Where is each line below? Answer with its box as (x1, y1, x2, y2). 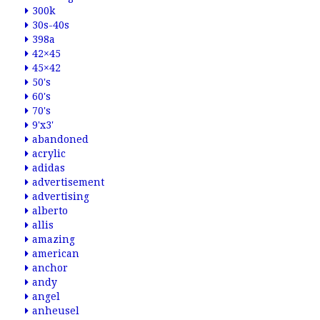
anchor (32, 262, 68, 274)
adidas (32, 162, 65, 174)
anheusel (32, 305, 79, 316)
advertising (32, 191, 89, 202)
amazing (32, 234, 75, 245)
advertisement (32, 176, 104, 188)
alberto (32, 205, 68, 216)
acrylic (32, 148, 66, 159)
